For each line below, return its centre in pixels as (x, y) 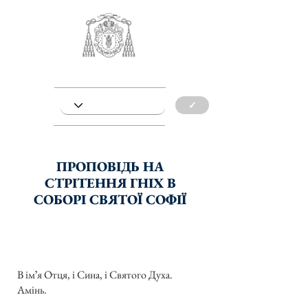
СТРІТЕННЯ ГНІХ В (110, 183)
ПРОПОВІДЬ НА (110, 166)
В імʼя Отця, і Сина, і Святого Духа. (95, 275)
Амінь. (32, 290)
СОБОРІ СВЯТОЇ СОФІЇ (110, 199)
